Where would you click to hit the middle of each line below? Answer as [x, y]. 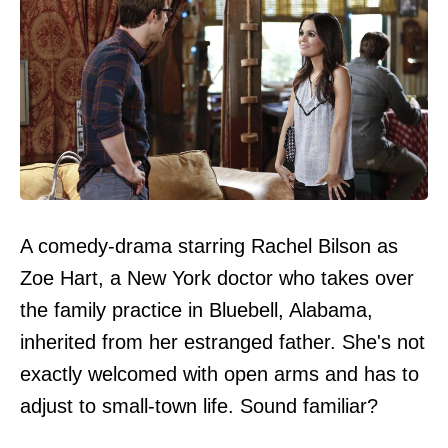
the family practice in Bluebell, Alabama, [196, 310]
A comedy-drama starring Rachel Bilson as [209, 246]
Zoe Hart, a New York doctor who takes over [217, 278]
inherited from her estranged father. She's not [222, 342]
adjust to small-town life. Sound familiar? [199, 406]
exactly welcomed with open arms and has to [219, 374]
